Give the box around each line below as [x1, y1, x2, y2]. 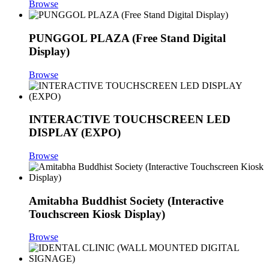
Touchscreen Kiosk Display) [29, 207, 165, 220]
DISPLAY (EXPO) [29, 126, 121, 139]
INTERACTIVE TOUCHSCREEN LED [29, 113, 231, 126]
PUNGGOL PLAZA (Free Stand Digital [29, 31, 226, 44]
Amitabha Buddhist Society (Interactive [29, 194, 223, 207]
